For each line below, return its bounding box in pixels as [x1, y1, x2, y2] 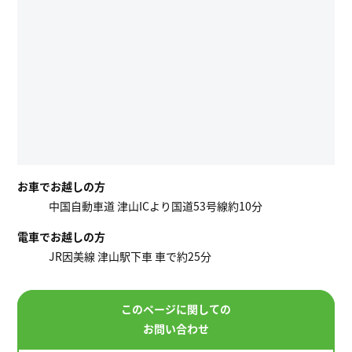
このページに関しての [121, 301, 231, 317]
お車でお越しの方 [17, 178, 106, 195]
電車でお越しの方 [17, 229, 106, 245]
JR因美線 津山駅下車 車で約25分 [49, 248, 212, 265]
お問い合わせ [143, 321, 209, 337]
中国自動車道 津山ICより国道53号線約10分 [49, 198, 263, 214]
